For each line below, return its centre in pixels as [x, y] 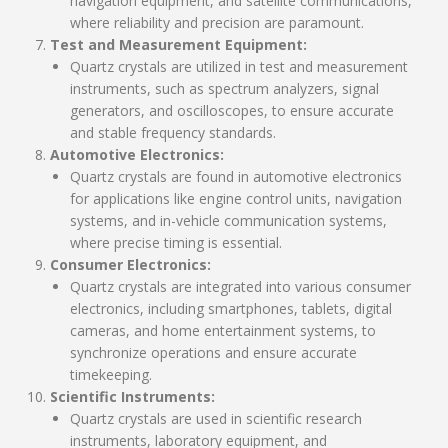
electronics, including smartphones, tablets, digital [231, 308]
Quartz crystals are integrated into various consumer [240, 286]
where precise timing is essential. [176, 242]
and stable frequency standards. [173, 132]
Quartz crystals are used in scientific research [216, 418]
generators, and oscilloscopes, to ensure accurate [232, 110]
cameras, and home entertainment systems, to [223, 330]
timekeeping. [111, 374]
